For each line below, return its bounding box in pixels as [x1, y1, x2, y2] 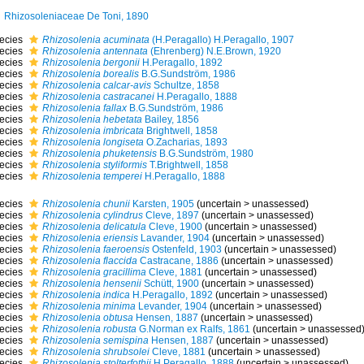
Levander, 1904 [135, 301, 207, 312]
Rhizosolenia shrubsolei [41, 346, 149, 357]
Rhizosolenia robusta [41, 323, 136, 335]
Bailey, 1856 [141, 114, 199, 125]
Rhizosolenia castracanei [41, 91, 154, 102]
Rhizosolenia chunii [41, 198, 130, 210]
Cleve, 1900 [145, 221, 202, 232]
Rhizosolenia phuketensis [41, 148, 157, 159]
